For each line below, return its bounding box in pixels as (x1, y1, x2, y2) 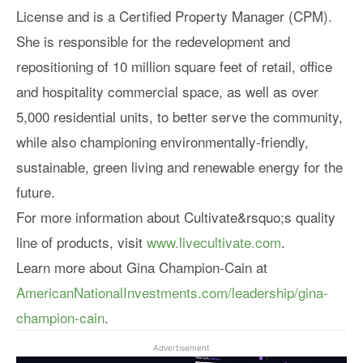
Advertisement (153, 342, 210, 352)
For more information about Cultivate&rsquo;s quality (16, 206, 335, 227)
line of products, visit (16, 231, 147, 252)
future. (16, 181, 55, 202)
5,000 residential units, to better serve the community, (16, 105, 343, 126)
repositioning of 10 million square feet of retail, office (16, 55, 332, 76)
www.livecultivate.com (147, 231, 281, 252)
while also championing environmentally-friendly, (16, 130, 309, 152)
